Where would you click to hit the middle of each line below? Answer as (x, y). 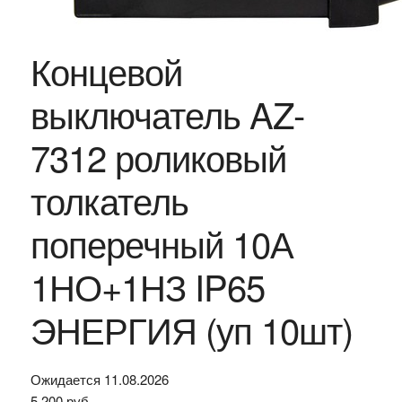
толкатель (109, 200)
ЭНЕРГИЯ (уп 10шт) (191, 329)
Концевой (106, 70)
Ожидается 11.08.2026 (99, 379)
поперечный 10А (162, 243)
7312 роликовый (158, 157)
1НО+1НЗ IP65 (147, 286)
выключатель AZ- (167, 114)
